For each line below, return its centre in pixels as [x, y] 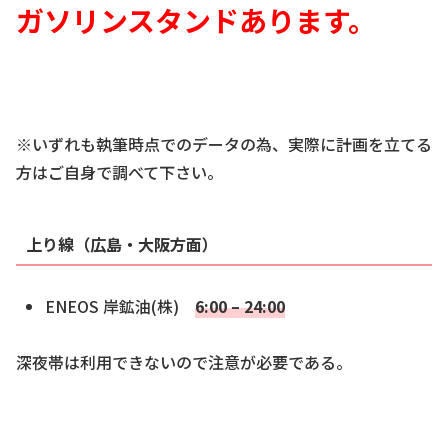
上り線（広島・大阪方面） [121, 244]
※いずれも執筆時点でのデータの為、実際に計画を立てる [224, 144]
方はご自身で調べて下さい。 [119, 172]
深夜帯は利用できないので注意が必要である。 [184, 362]
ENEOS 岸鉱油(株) [120, 305]
